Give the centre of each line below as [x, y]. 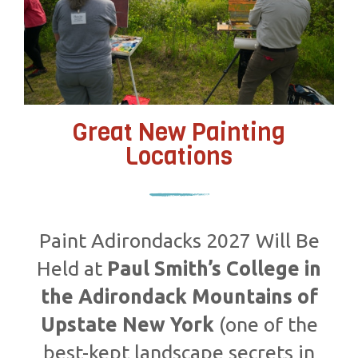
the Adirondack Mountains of [179, 297]
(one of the [266, 325]
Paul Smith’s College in [214, 269]
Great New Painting [179, 133]
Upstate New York [127, 325]
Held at [72, 269]
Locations [179, 157]
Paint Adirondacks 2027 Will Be [179, 241]
